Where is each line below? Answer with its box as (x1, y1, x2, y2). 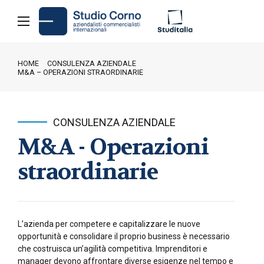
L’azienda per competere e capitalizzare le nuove (18, 219, 200, 229)
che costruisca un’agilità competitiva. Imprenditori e (18, 243, 207, 253)
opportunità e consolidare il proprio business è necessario (18, 231, 230, 241)
